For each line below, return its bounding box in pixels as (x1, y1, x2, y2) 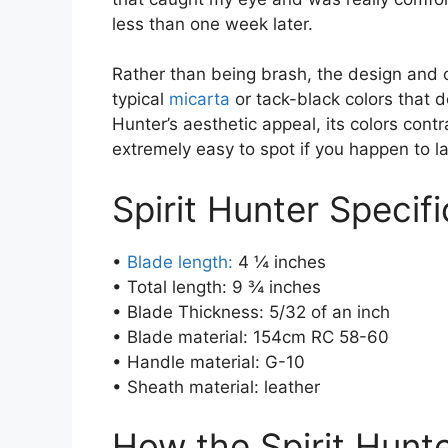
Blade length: (127, 251, 233, 272)
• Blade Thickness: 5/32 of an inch (112, 301, 390, 322)
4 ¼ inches (233, 251, 326, 272)
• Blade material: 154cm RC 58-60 (112, 326, 389, 347)
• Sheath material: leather (112, 376, 320, 397)
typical (112, 89, 169, 110)
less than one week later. (112, 13, 313, 34)
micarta (169, 89, 230, 110)
